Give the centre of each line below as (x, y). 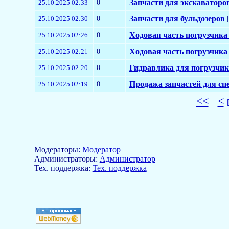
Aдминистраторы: (67, 158)
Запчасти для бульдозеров (177, 18)
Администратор (127, 158)
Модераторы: (58, 149)
